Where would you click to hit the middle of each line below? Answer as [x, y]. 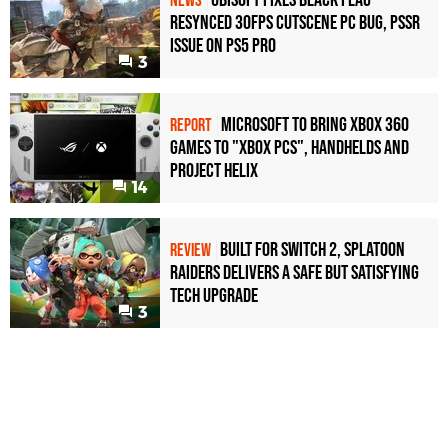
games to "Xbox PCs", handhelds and [289, 147]
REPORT [191, 125]
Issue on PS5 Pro [223, 45]
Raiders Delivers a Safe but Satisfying [294, 272]
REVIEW [190, 250]
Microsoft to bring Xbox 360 [315, 124]
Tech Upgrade [214, 295]
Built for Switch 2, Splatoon [312, 249]
